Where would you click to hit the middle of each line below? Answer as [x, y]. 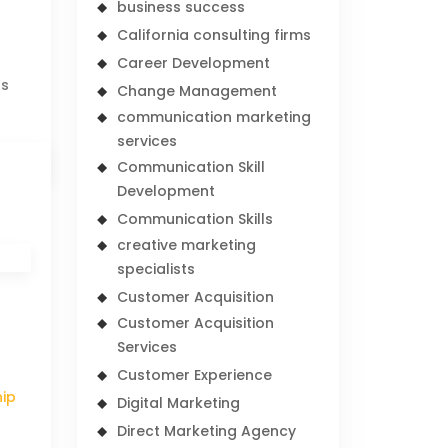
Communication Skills [195, 219]
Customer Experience [195, 375]
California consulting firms [214, 35]
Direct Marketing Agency [207, 431]
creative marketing [187, 245]
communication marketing [214, 117]
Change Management [197, 91]
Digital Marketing [179, 403]
